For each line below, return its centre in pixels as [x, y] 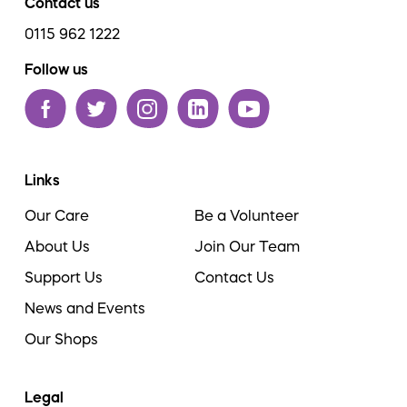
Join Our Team [248, 246]
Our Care [57, 215]
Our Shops [61, 339]
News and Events [85, 308]
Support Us [64, 277]
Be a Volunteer [247, 215]
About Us [57, 246]
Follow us [56, 69]
